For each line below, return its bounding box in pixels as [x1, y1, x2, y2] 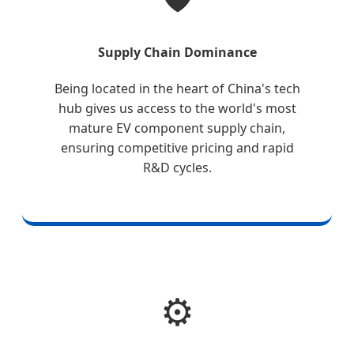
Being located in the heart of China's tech [54, 80, 300, 98]
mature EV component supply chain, [69, 119, 285, 137]
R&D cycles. [142, 159, 212, 177]
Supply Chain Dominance [97, 43, 257, 62]
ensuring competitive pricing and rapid [60, 139, 294, 157]
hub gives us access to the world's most [58, 100, 296, 118]
